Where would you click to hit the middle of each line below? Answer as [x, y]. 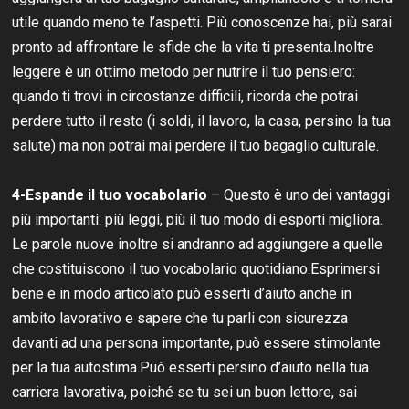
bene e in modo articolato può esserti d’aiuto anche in [182, 293]
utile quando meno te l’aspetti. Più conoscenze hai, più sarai [202, 22]
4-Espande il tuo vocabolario [110, 194]
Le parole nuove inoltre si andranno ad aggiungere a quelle [198, 244]
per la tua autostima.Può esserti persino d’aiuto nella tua [191, 367]
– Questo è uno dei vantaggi [299, 194]
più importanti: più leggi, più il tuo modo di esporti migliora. [198, 219]
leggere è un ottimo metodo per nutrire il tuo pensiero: [184, 71]
